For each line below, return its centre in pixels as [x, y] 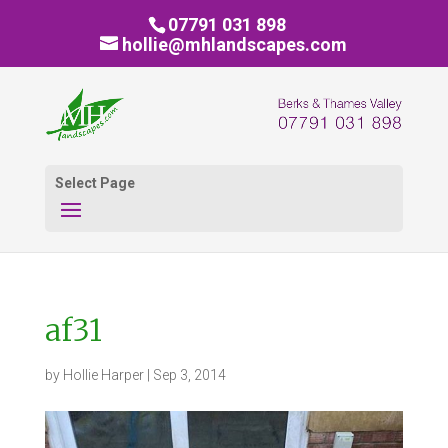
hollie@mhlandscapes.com [235, 44]
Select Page [94, 182]
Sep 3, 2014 [189, 374]
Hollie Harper [103, 374]
